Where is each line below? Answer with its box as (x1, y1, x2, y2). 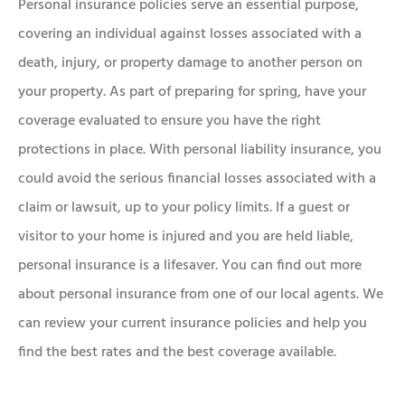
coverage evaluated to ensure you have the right (18, 109, 321, 134)
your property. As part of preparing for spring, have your (18, 80, 366, 105)
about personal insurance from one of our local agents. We (18, 283, 383, 307)
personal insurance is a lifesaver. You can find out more (18, 254, 362, 278)
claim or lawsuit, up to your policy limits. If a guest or (18, 196, 350, 221)
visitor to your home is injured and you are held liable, (18, 225, 353, 250)
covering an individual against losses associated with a (18, 23, 362, 47)
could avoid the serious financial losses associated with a (18, 167, 376, 192)
